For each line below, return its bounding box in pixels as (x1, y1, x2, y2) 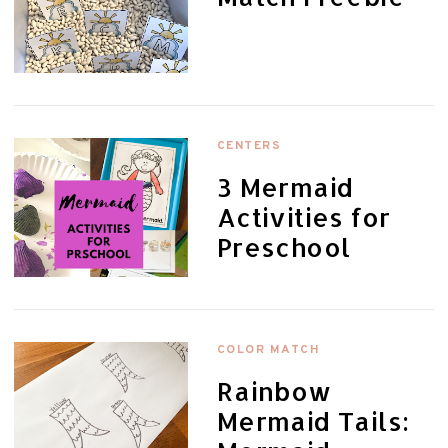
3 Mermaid (216, 170, 354, 203)
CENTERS (216, 137, 282, 154)
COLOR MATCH (216, 342, 321, 359)
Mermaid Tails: (216, 405, 410, 438)
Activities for (216, 200, 391, 233)
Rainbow (216, 375, 332, 408)
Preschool (216, 230, 351, 263)
